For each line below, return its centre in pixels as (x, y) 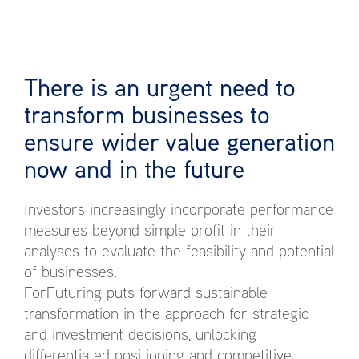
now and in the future (134, 169)
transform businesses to (147, 114)
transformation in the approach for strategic (166, 313)
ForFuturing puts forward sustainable (146, 292)
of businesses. (73, 271)
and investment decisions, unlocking (140, 333)
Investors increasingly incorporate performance (179, 208)
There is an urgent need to (160, 87)
